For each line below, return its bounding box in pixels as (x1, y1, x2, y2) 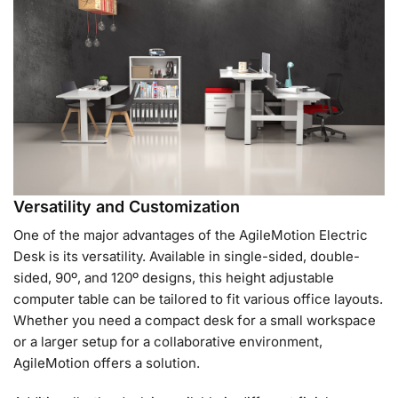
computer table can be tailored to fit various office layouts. (13, 291, 383, 308)
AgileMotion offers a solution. (13, 354, 200, 372)
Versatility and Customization (13, 197, 240, 217)
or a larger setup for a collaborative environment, (13, 333, 322, 351)
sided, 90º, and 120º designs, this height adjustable (13, 269, 334, 287)
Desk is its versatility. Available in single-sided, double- (13, 248, 360, 266)
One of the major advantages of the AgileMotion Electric (13, 227, 368, 244)
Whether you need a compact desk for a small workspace (13, 312, 376, 330)
